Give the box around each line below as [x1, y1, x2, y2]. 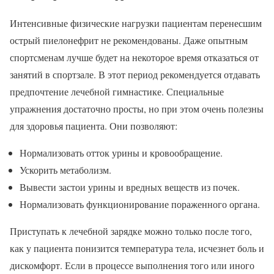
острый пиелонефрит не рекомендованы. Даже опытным [10, 34, 248, 47]
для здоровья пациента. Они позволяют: [10, 119, 177, 133]
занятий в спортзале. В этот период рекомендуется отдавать [10, 68, 260, 81]
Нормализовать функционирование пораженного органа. [20, 198, 260, 211]
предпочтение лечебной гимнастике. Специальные [10, 85, 224, 98]
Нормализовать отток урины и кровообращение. [20, 146, 223, 160]
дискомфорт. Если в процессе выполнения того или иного [10, 259, 254, 272]
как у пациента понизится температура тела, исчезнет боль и [10, 242, 264, 255]
